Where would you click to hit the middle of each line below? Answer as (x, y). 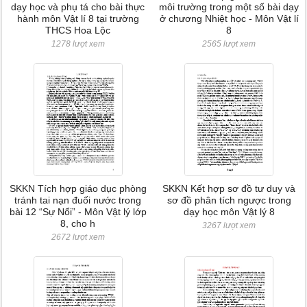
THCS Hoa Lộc (78, 30)
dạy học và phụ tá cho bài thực (78, 7)
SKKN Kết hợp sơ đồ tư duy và (229, 188)
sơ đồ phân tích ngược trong (229, 200)
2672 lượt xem (78, 237)
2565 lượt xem (229, 44)
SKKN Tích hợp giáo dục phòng (78, 188)
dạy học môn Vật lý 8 (229, 212)
